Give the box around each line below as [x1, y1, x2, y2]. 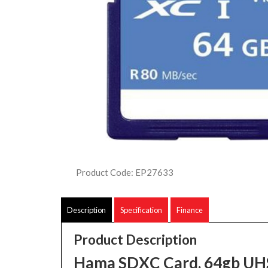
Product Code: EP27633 [76, 167, 173, 178]
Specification [120, 205, 162, 215]
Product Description [74, 232, 197, 248]
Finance [176, 205, 203, 215]
